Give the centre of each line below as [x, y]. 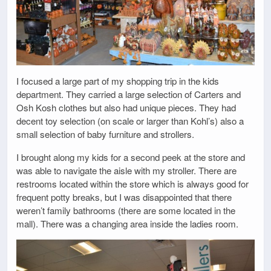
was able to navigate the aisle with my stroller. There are [126, 170]
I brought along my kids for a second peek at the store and [131, 157]
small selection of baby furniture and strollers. [105, 134]
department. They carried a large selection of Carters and [129, 94]
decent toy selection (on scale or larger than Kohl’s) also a [130, 121]
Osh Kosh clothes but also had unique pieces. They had [126, 108]
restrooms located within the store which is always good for [132, 183]
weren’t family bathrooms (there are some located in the [126, 210]
